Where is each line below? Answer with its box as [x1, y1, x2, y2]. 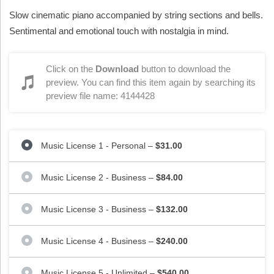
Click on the [46, 63, 95, 74]
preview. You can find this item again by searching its [46, 76, 256, 87]
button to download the [139, 63, 231, 74]
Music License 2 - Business [41, 172, 146, 182]
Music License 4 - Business [41, 235, 146, 246]
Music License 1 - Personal [41, 140, 146, 150]
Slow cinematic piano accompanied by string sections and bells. [9, 10, 263, 20]
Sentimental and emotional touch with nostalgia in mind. [9, 26, 229, 36]
